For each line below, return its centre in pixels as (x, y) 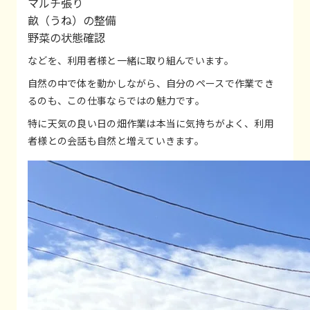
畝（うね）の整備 (72, 20)
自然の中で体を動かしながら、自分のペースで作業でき (151, 83)
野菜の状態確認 (66, 38)
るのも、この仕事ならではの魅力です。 (117, 101)
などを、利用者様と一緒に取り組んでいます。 (131, 61)
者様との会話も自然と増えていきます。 (116, 141)
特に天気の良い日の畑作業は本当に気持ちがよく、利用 (151, 124)
